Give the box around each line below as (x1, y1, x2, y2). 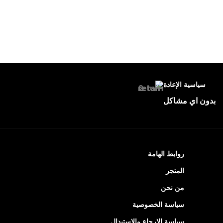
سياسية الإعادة (163, 82, 206, 89)
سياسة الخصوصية (132, 202, 184, 209)
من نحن (160, 185, 184, 192)
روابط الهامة (147, 151, 184, 158)
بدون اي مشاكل (163, 97, 216, 106)
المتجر (165, 168, 184, 175)
